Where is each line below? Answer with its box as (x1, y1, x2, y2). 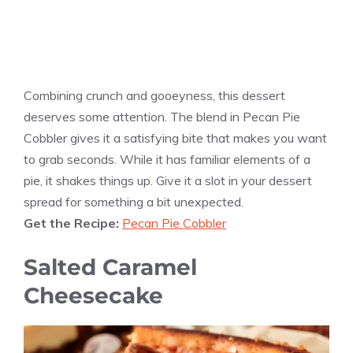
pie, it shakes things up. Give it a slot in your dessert (24, 172, 312, 188)
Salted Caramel (24, 253, 197, 281)
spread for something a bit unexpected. (24, 193, 243, 210)
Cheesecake (24, 281, 163, 309)
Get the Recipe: (24, 214, 122, 231)
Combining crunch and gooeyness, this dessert (24, 87, 285, 103)
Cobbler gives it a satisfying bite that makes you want (24, 129, 327, 146)
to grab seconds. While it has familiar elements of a (24, 150, 310, 167)
